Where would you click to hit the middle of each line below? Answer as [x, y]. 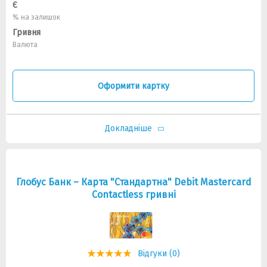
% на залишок [36, 17]
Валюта [25, 45]
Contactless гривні [133, 195]
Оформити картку [133, 86]
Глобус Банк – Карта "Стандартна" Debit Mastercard [133, 182]
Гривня [27, 32]
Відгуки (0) [159, 254]
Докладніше [128, 128]
